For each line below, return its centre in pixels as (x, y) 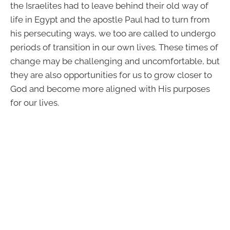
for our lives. (35, 103)
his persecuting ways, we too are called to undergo (113, 34)
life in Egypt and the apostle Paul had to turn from (110, 20)
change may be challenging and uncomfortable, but (115, 61)
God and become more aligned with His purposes (110, 89)
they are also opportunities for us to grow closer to (111, 75)
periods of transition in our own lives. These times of (114, 47)
